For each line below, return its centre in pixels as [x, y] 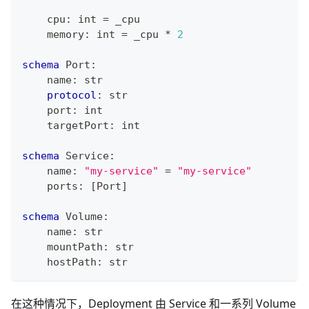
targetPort [66, 125]
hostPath [59, 262]
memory [53, 34]
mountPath [62, 247]
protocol [72, 95]
